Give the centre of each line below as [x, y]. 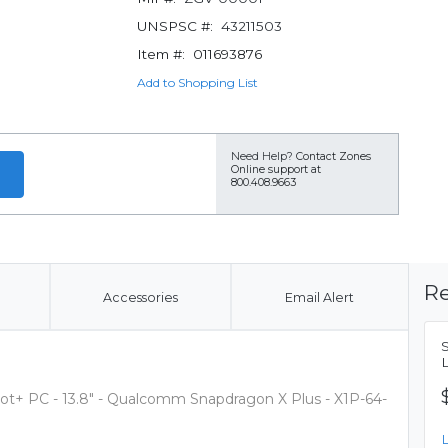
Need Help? [262, 156]
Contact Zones [333, 156]
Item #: [160, 54]
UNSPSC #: [174, 26]
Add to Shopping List [197, 82]
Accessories [140, 297]
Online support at [276, 169]
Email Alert [319, 297]
